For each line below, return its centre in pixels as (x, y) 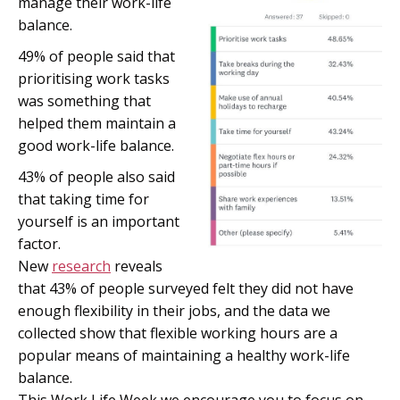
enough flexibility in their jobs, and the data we (174, 311)
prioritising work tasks (94, 79)
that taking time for (83, 199)
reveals (137, 266)
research (81, 266)
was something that (84, 101)
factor (38, 244)
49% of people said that (96, 56)
